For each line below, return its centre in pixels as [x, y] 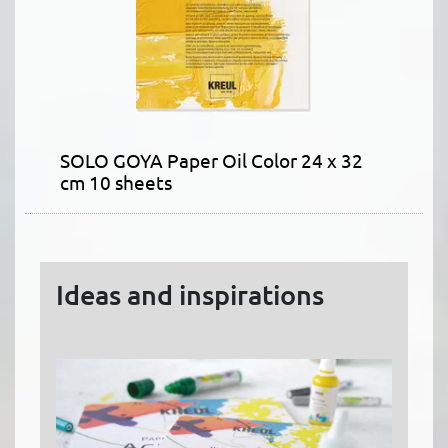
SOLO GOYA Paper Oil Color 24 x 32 [211, 160]
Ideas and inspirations [190, 294]
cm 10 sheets [116, 182]
